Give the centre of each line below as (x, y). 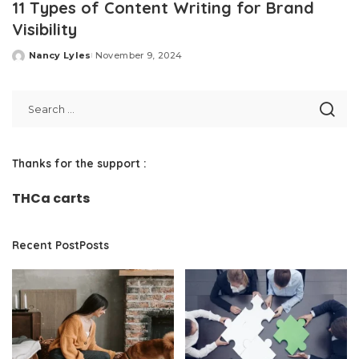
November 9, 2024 (139, 56)
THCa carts (51, 199)
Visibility (44, 30)
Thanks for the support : (79, 163)
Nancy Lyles (60, 56)
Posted (30, 61)
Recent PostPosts (61, 245)
